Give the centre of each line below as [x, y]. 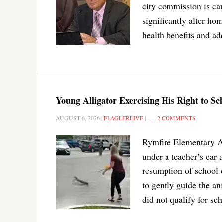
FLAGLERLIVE [123, 118]
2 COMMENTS [176, 118]
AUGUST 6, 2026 [78, 118]
